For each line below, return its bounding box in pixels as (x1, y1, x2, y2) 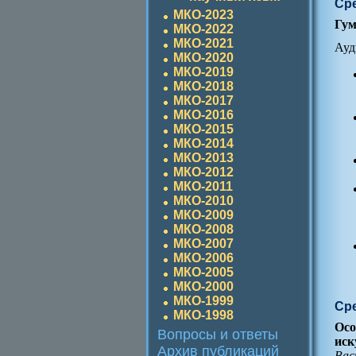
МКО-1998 (173, 308, 234, 322)
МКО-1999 (173, 294, 234, 308)
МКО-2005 (173, 265, 234, 279)
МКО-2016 (173, 108, 234, 122)
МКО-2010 (173, 194, 234, 207)
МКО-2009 (173, 208, 234, 222)
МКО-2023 (173, 8, 234, 21)
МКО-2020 (173, 51, 234, 64)
